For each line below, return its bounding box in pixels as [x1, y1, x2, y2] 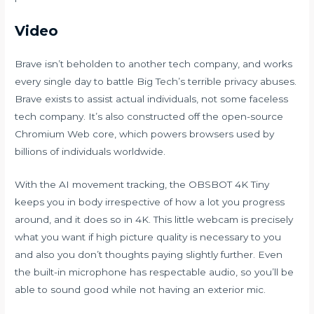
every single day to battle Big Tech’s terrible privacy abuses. [15, 76, 297, 88]
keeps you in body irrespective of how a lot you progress [15, 196, 285, 208]
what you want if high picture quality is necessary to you [15, 231, 282, 243]
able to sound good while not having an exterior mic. [15, 284, 266, 296]
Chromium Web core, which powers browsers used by [15, 128, 275, 140]
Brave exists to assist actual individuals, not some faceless [15, 93, 289, 105]
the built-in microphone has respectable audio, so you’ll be [15, 266, 294, 278]
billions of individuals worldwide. [15, 146, 166, 158]
